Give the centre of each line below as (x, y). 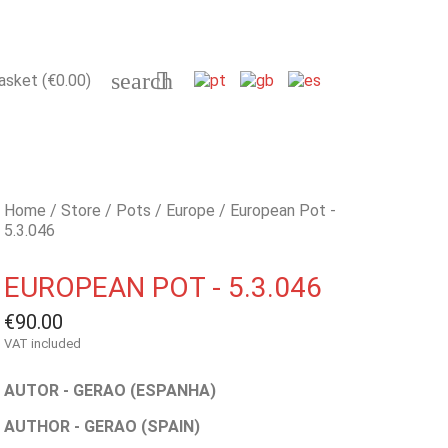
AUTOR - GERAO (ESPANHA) (112, 390)
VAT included (43, 343)
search (141, 81)
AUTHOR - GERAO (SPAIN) (104, 426)
